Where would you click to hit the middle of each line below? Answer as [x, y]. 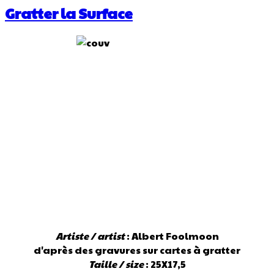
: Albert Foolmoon [172, 235]
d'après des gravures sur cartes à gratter [137, 250]
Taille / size [116, 264]
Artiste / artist [90, 235]
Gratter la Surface [69, 13]
